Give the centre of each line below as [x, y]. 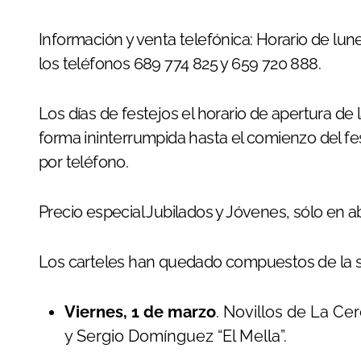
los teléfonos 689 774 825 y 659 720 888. [180, 64]
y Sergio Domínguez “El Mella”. [176, 336]
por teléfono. [84, 162]
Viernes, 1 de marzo [140, 312]
